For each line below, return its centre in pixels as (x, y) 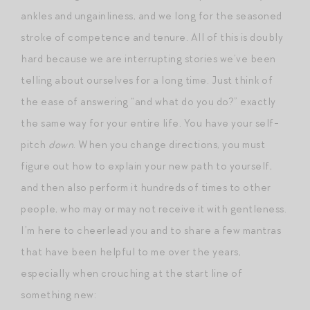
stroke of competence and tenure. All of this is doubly (152, 37)
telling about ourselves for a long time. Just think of (147, 80)
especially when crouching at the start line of (131, 273)
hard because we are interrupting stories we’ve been (148, 58)
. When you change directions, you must (169, 144)
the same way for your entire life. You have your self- (150, 123)
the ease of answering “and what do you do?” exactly (148, 101)
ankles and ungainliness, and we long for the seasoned (152, 16)
